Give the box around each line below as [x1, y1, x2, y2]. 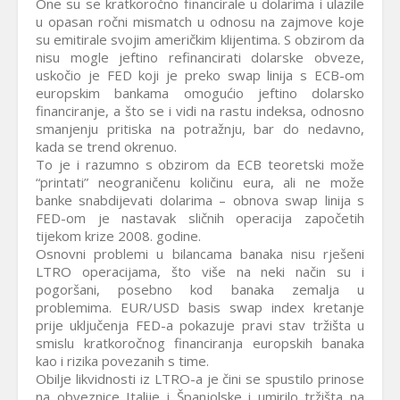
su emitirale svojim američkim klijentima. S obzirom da [36, 30, 364, 48]
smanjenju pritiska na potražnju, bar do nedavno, [36, 120, 364, 137]
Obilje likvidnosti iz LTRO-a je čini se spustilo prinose [36, 370, 364, 387]
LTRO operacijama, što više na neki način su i [36, 262, 364, 280]
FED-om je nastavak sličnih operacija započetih [36, 209, 364, 227]
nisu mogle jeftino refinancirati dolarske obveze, [36, 48, 364, 66]
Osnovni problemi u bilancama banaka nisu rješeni [36, 245, 364, 262]
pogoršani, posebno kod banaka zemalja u [36, 280, 364, 298]
